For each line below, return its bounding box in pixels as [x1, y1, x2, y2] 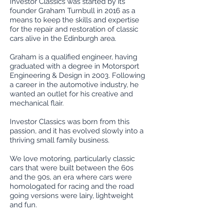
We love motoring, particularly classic [10, 154, 135, 163]
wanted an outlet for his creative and [10, 90, 133, 98]
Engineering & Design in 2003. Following [10, 71, 145, 80]
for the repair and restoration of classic [10, 25, 138, 34]
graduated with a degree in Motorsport [10, 62, 139, 71]
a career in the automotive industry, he [10, 80, 139, 89]
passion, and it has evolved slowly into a [10, 127, 144, 135]
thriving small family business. [10, 136, 109, 145]
